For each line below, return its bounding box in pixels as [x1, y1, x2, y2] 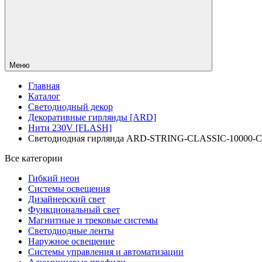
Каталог [28, 91, 60, 102]
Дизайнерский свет [28, 194, 105, 205]
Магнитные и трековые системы [28, 215, 158, 226]
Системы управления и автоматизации [28, 247, 184, 257]
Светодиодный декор [28, 102, 113, 112]
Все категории [5, 153, 63, 164]
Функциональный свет [28, 205, 120, 215]
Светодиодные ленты [28, 226, 114, 236]
